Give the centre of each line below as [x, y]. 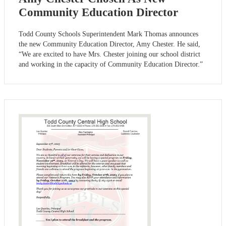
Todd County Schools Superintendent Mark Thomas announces [108, 34]
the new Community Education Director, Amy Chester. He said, [109, 44]
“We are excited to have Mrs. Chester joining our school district [109, 54]
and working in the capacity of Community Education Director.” [111, 64]
